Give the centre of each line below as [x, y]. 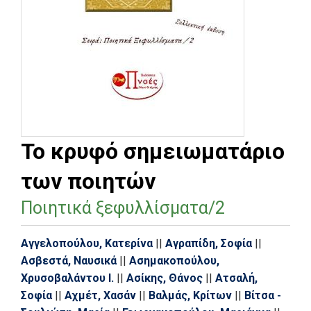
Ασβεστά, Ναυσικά [69, 260]
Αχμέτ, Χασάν [100, 295]
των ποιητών [88, 181]
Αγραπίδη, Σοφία [209, 243]
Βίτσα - [263, 295]
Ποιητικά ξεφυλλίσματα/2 [123, 208]
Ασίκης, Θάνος [165, 278]
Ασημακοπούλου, [174, 260]
